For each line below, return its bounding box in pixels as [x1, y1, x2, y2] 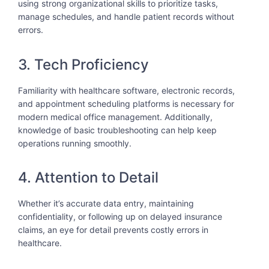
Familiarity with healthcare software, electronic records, [18, 85, 235, 95]
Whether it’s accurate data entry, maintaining [18, 198, 194, 209]
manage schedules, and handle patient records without [18, 11, 234, 22]
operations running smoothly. [18, 138, 131, 148]
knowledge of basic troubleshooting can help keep [18, 124, 217, 135]
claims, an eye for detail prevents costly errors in [18, 225, 208, 235]
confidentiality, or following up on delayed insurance [18, 211, 222, 222]
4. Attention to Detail [18, 169, 159, 187]
